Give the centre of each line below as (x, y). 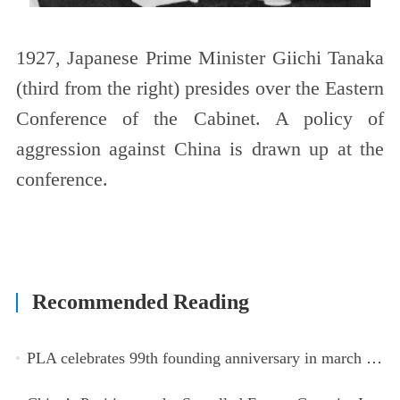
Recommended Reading (140, 302)
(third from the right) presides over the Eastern (200, 89)
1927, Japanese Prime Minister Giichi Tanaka (200, 58)
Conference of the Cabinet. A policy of (200, 119)
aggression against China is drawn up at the (200, 150)
